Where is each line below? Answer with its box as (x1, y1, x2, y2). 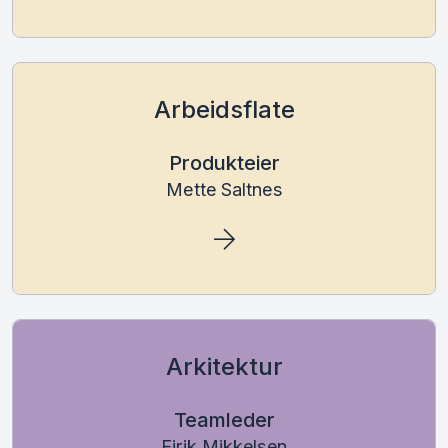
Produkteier (168, 150, 280, 175)
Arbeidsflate (153, 94, 295, 124)
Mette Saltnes (166, 178, 282, 200)
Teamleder (173, 407, 275, 432)
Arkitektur (165, 351, 283, 381)
